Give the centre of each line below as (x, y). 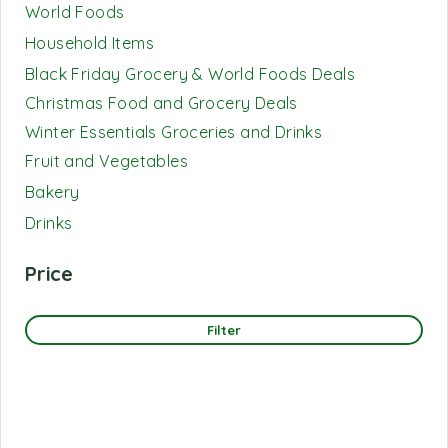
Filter (224, 330)
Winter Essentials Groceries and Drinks (174, 132)
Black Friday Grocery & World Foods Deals (190, 74)
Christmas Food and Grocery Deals (161, 103)
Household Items (89, 43)
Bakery (52, 192)
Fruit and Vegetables (106, 161)
